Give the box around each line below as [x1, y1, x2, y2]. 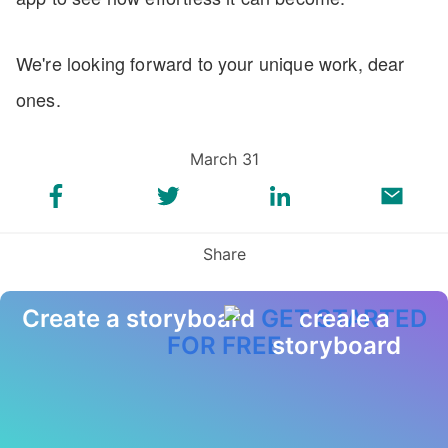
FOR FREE [166, 331, 282, 360]
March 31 [189, 149, 259, 169]
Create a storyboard [21, 304, 261, 333]
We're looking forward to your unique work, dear [16, 50, 405, 76]
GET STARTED [260, 304, 427, 333]
